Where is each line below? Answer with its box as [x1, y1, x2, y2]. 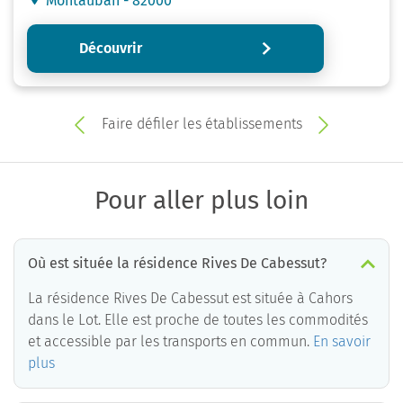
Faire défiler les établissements [101, 114, 302, 132]
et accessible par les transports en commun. [28, 332, 313, 350]
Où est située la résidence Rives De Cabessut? [28, 254, 327, 272]
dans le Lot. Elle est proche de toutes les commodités [28, 310, 368, 328]
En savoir [313, 332, 371, 350]
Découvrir [78, 39, 142, 57]
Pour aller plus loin [94, 184, 309, 215]
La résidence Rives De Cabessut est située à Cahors [28, 289, 353, 307]
